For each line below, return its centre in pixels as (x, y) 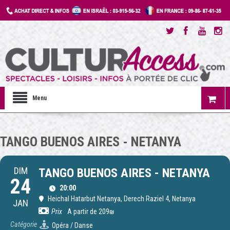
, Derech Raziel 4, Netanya (158, 199)
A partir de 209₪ (91, 212)
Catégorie (24, 225)
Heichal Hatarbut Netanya (84, 199)
